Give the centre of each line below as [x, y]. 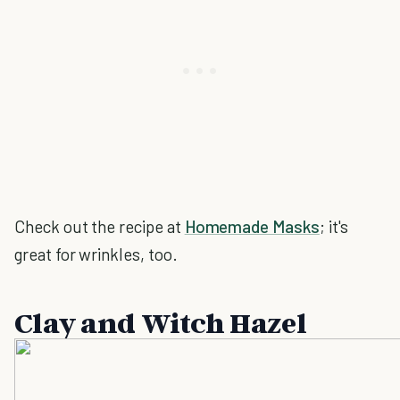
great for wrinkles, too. [96, 254]
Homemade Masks [252, 226]
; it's [333, 226]
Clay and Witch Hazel [160, 322]
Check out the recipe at [100, 226]
